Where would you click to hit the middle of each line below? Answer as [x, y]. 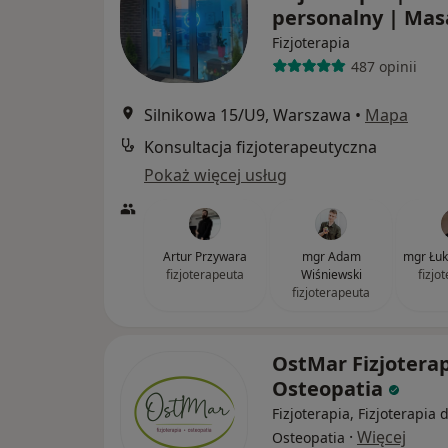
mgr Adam [331, 257]
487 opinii [383, 66]
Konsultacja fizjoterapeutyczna [260, 147]
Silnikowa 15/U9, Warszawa [247, 115]
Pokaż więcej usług [215, 175]
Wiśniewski [331, 275]
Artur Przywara [205, 257]
